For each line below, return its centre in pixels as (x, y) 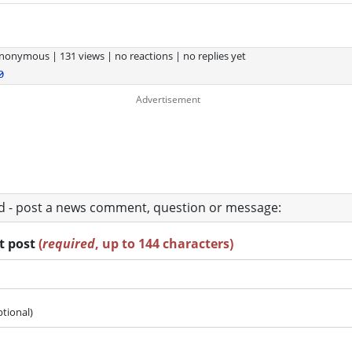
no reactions (143, 56)
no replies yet (214, 56)
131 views (83, 56)
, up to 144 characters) (164, 243)
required (69, 243)
